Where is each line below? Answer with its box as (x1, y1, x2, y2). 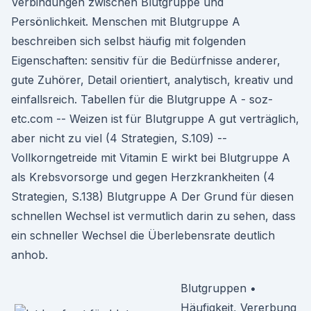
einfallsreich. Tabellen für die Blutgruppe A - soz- (11, 92, 273, 106)
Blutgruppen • (180, 281, 256, 295)
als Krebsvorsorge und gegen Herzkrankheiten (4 (11, 170, 275, 184)
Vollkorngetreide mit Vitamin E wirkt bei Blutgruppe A (11, 151, 290, 165)
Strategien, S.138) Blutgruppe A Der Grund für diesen (11, 190, 294, 203)
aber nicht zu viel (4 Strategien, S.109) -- (11, 131, 227, 145)
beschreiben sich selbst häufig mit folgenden (11, 34, 246, 48)
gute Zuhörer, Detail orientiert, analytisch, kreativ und (11, 73, 293, 87)
